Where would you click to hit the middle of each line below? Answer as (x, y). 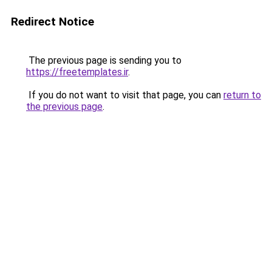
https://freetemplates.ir (77, 72)
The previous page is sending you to (104, 60)
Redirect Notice (53, 22)
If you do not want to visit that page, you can (125, 95)
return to (242, 95)
